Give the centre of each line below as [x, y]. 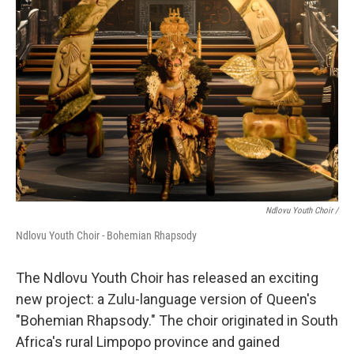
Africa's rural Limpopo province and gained [148, 342]
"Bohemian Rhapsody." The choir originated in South [177, 320]
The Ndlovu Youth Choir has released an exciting [167, 278]
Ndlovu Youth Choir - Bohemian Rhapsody [106, 235]
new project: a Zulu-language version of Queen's [166, 299]
